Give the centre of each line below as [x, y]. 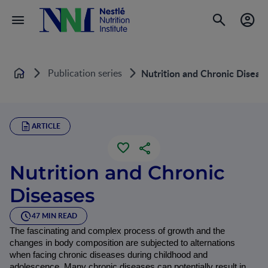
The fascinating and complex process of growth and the [117, 231]
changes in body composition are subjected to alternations [122, 243]
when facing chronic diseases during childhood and [109, 255]
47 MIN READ [54, 216]
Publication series [85, 73]
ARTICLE [46, 126]
